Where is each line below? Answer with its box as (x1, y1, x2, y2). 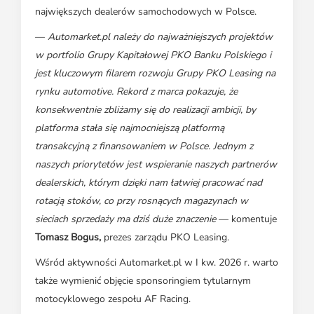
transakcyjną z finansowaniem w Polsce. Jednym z (35, 139, 253, 153)
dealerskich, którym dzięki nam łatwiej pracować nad (35, 176, 262, 190)
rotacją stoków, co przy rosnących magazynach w (35, 194, 248, 208)
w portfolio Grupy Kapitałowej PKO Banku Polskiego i (35, 48, 271, 62)
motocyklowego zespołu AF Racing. (35, 292, 191, 306)
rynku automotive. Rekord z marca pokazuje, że (35, 85, 238, 99)
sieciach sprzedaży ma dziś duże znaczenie (35, 212, 216, 226)
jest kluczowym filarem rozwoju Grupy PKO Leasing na (35, 67, 275, 81)
